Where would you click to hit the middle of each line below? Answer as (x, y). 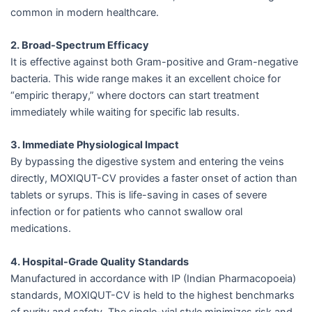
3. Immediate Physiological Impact (95, 145)
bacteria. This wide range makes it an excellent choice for (146, 79)
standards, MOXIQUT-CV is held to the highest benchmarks (153, 295)
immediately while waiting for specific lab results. (125, 112)
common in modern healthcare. (85, 12)
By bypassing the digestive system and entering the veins (147, 162)
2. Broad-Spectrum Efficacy (80, 46)
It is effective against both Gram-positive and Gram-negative (154, 62)
